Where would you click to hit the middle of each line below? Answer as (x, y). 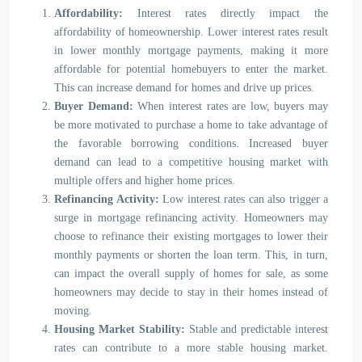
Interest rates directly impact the (225, 13)
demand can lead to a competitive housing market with (191, 162)
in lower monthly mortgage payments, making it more (191, 51)
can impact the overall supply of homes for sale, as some (191, 274)
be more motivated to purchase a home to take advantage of (191, 125)
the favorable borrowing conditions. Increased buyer (191, 143)
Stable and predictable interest (257, 329)
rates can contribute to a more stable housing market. (191, 348)
